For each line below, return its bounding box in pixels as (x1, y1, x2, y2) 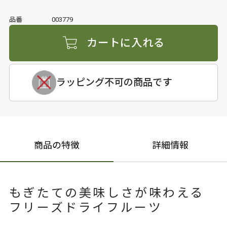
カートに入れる (86, 34, 165, 51)
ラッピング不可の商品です (56, 75, 172, 90)
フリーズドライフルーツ (9, 199, 163, 217)
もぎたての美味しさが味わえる (9, 184, 205, 203)
